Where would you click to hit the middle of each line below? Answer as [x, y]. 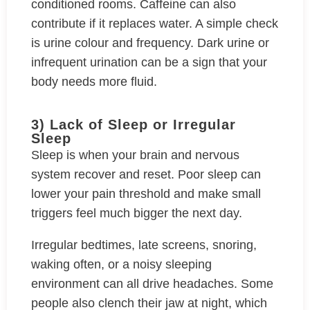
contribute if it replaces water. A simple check [155, 24]
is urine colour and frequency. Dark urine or [150, 43]
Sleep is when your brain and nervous [135, 155]
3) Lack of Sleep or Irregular [134, 125]
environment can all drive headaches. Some [152, 284]
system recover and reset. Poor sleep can [146, 174]
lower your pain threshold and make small [146, 194]
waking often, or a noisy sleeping [121, 264]
